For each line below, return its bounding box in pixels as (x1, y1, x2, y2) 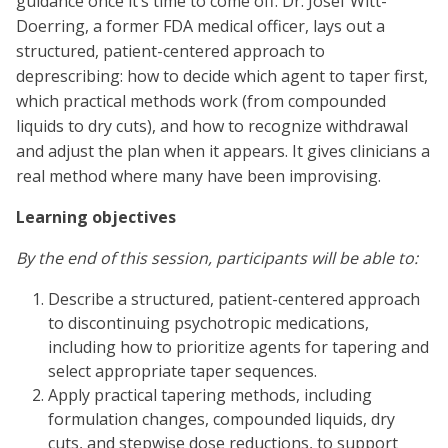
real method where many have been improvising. (16, 165, 381, 187)
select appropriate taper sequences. (48, 360, 317, 382)
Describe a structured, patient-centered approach (48, 288, 420, 310)
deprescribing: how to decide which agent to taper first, (16, 65, 428, 87)
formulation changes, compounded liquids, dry (48, 408, 395, 430)
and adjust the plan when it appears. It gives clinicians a (16, 140, 430, 162)
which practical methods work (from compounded (16, 90, 386, 112)
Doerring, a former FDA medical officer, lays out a (16, 15, 385, 37)
